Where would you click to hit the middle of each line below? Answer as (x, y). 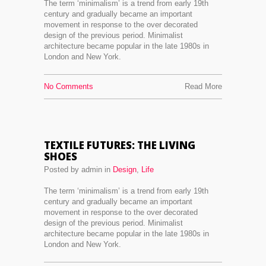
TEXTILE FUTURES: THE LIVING (120, 145)
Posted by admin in (78, 170)
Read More (203, 86)
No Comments (69, 86)
